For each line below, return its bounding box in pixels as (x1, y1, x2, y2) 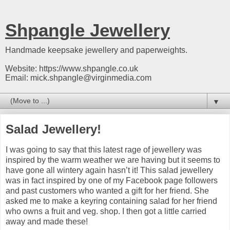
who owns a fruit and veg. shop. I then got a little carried (6, 206, 206, 216)
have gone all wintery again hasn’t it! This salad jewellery (6, 165, 213, 175)
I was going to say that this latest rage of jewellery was (6, 145, 202, 154)
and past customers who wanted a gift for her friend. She (6, 186, 209, 195)
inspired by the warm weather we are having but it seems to (6, 155, 220, 164)
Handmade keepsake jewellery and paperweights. (5, 46, 187, 54)
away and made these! (6, 217, 88, 226)
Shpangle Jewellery (5, 21, 170, 40)
